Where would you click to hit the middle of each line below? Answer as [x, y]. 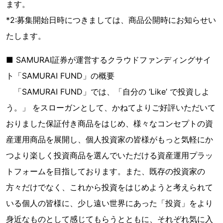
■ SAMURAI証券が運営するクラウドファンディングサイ [109, 60]
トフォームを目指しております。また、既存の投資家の [106, 171]
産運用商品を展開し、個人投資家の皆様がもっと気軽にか [110, 140]
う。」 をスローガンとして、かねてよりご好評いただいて [111, 108]
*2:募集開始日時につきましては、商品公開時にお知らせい [111, 20]
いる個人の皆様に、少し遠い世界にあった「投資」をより [110, 203]
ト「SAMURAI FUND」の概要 [60, 76]
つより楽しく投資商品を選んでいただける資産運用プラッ [110, 156]
